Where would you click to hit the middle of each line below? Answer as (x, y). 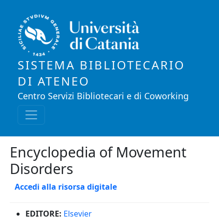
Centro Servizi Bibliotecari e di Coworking (103, 96)
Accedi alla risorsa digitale (66, 187)
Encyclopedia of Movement (98, 152)
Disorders (42, 168)
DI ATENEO (54, 81)
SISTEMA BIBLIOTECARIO (101, 65)
